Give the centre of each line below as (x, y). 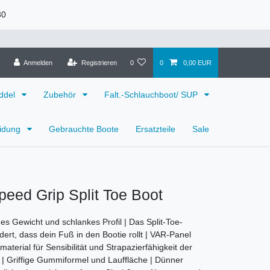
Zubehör (61, 94)
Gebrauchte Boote (84, 129)
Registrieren (99, 62)
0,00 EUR (197, 62)
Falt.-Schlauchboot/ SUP (152, 94)
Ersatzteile (155, 129)
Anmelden (38, 62)
